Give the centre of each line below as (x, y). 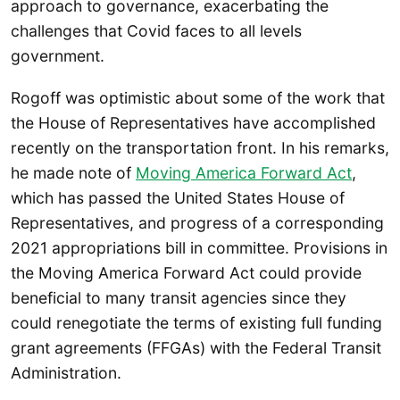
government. (58, 55)
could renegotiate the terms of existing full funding (196, 323)
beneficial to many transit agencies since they (179, 298)
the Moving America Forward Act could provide (186, 273)
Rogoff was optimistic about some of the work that (198, 98)
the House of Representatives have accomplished (193, 123)
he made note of (73, 173)
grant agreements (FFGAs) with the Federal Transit (196, 348)
